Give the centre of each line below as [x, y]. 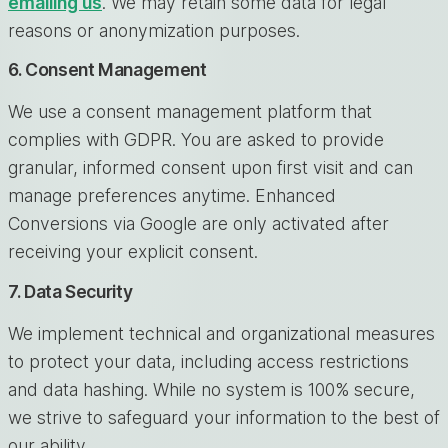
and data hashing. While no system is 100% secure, [211, 390]
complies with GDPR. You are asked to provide [196, 140]
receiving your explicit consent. [133, 252]
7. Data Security [70, 292]
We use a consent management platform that [190, 112]
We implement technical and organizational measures [221, 334]
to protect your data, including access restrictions [208, 362]
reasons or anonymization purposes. [154, 30]
